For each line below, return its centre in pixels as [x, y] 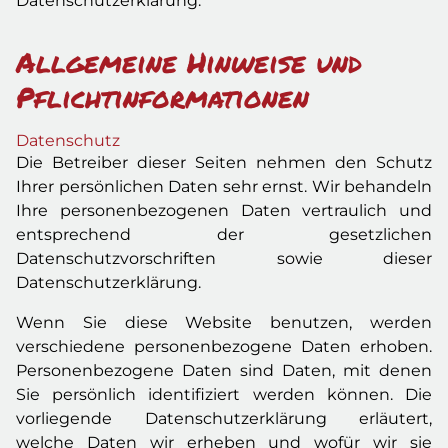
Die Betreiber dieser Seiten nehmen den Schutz [224, 162]
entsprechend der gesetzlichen [224, 234]
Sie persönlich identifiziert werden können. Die [224, 394]
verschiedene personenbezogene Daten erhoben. [224, 346]
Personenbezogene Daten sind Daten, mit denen [224, 370]
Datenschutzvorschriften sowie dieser [224, 258]
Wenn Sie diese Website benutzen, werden [224, 322]
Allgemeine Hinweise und [189, 62]
